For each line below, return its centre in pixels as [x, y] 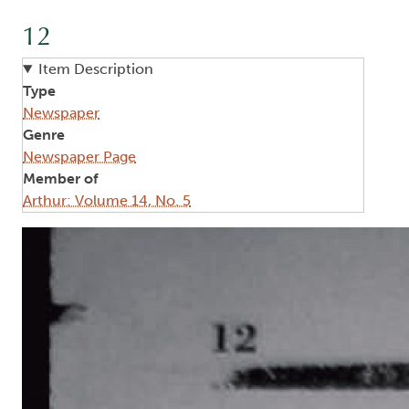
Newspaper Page [79, 157]
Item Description [95, 69]
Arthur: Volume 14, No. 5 [107, 201]
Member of [61, 179]
